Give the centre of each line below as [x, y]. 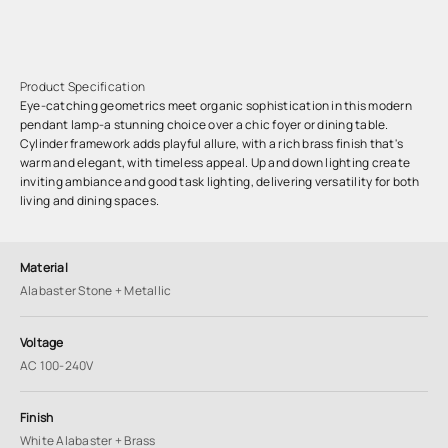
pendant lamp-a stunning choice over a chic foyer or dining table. [204, 124]
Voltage [42, 342]
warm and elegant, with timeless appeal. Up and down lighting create [215, 162]
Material [44, 267]
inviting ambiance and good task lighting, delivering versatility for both [220, 181]
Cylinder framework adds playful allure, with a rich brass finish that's [212, 143]
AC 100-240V [57, 365]
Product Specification [83, 86]
